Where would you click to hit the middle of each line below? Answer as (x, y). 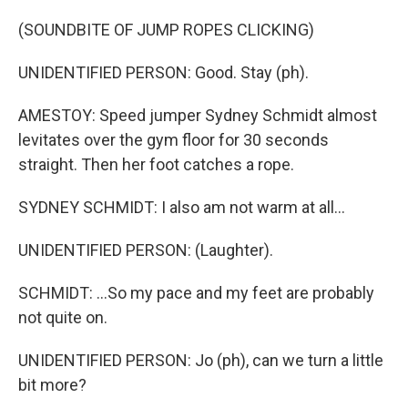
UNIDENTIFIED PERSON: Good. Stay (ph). (163, 72)
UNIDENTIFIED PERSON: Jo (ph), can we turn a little (201, 360)
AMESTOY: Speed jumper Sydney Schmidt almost (198, 115)
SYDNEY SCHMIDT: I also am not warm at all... (182, 207)
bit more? (52, 385)
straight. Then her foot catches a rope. (156, 164)
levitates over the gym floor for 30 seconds (173, 140)
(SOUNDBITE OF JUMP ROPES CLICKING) (166, 30)
